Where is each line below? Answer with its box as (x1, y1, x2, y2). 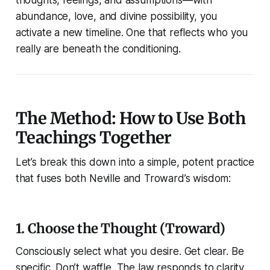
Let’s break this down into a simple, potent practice (15, 156, 254, 169)
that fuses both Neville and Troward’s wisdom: (15, 172, 231, 185)
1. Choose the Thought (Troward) (15, 220, 226, 237)
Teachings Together (15, 127, 172, 148)
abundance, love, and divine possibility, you (15, 10, 218, 23)
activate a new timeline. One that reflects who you (15, 27, 248, 39)
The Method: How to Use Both (15, 108, 246, 129)
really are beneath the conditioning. (15, 43, 181, 55)
